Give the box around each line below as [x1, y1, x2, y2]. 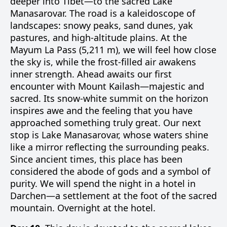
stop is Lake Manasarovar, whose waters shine [10, 129, 208, 141]
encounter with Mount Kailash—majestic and [10, 80, 204, 92]
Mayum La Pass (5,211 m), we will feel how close [10, 44, 216, 56]
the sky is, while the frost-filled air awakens [10, 56, 196, 68]
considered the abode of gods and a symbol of [10, 165, 210, 177]
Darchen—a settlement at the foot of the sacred [10, 190, 217, 202]
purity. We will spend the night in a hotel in [10, 177, 196, 190]
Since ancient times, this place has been [10, 153, 182, 165]
